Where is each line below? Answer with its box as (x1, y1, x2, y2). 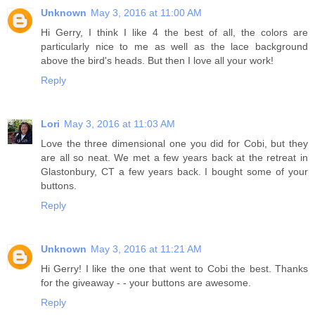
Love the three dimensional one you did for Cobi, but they (41, 138, 308, 150)
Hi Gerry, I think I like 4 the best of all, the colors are (41, 27, 308, 39)
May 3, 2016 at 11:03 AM (64, 118, 175, 130)
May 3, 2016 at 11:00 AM (91, 7, 202, 19)
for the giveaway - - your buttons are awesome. (41, 277, 251, 289)
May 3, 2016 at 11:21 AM (91, 243, 202, 255)
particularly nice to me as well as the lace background (41, 41, 308, 53)
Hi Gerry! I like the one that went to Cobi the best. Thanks (41, 263, 308, 275)
